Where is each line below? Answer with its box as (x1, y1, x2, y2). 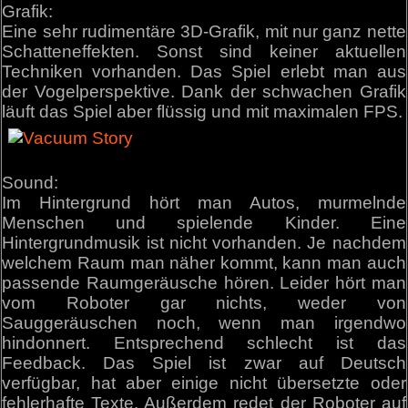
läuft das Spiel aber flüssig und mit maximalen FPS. (2, 102, 403, 122)
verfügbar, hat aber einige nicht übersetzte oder (2, 372, 406, 393)
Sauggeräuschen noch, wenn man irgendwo (2, 312, 406, 332)
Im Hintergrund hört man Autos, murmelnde (2, 192, 406, 212)
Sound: (2, 172, 59, 192)
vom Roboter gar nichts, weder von (2, 292, 406, 312)
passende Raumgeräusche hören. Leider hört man (2, 272, 406, 292)
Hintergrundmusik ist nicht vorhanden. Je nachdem (2, 232, 406, 252)
